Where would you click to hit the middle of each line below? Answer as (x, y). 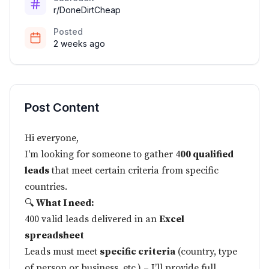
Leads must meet (62, 252)
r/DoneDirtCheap (87, 10)
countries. (46, 187)
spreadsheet (54, 235)
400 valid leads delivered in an (92, 219)
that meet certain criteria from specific (134, 171)
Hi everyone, (52, 138)
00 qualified (207, 154)
